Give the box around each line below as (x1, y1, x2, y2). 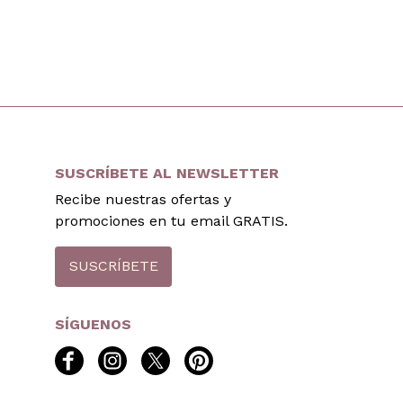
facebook (84, 348, 155, 366)
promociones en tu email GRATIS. (55, 211, 289, 229)
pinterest (213, 348, 282, 366)
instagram (127, 348, 202, 366)
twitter (170, 348, 223, 366)
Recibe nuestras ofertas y (55, 190, 232, 208)
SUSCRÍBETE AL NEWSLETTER (55, 165, 280, 183)
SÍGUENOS (55, 315, 132, 333)
